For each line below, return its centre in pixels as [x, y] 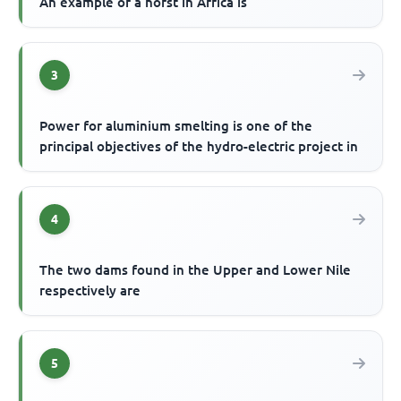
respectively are [90, 291]
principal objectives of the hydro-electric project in [199, 147]
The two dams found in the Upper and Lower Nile [196, 270]
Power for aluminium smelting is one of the [176, 126]
